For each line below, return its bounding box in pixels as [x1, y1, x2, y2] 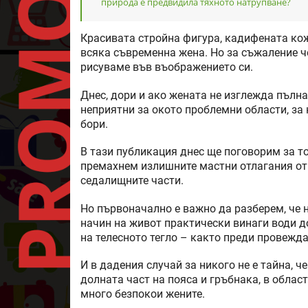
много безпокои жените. [80, 287, 205, 300]
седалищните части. [80, 175, 184, 188]
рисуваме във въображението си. [80, 61, 253, 74]
